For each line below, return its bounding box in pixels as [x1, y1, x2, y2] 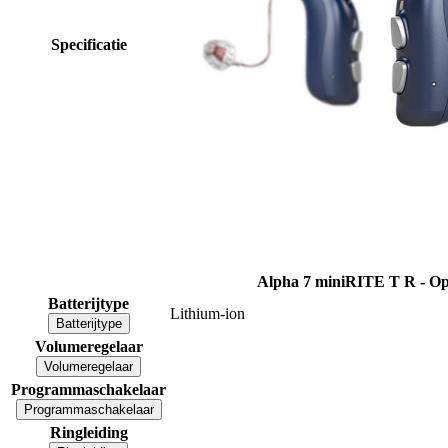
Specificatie [50, 35, 127, 53]
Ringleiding [49, 423, 128, 441]
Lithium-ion [170, 304, 245, 322]
